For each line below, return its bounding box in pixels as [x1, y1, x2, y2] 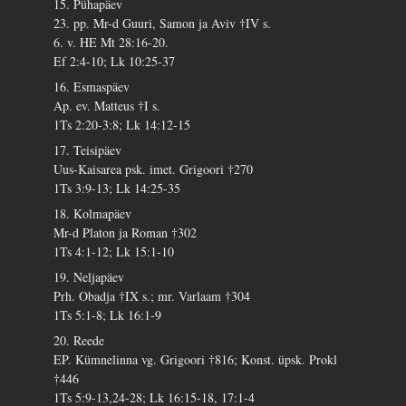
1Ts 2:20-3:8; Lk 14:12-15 [53, 116, 191, 134]
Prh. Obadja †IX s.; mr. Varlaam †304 [53, 287, 251, 305]
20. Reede [53, 332, 105, 350]
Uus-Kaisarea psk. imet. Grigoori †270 [53, 160, 254, 179]
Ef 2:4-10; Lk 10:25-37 [53, 53, 176, 71]
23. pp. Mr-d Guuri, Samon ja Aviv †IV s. [53, 14, 272, 33]
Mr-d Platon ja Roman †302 [53, 224, 198, 242]
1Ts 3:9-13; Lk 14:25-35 [53, 179, 181, 198]
